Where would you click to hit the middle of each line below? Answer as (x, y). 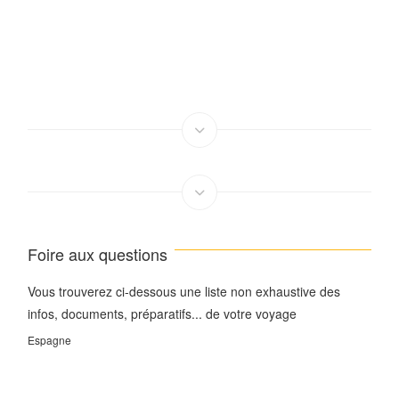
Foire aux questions (98, 253)
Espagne (50, 339)
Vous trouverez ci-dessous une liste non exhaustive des (184, 291)
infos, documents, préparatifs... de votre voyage (163, 313)
